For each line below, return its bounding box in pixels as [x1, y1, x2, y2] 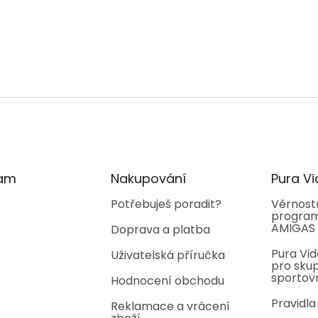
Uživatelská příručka [110, 247, 225, 264]
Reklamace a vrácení [110, 298, 230, 315]
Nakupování [110, 170, 186, 188]
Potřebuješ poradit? [110, 196, 221, 213]
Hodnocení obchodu [110, 273, 224, 290]
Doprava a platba [110, 221, 210, 238]
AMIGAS [270, 220, 315, 237]
